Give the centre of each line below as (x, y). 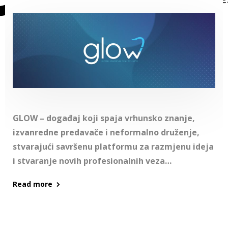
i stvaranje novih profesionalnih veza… (92, 161)
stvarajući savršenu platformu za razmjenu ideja (113, 147)
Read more (33, 184)
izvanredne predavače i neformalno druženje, (106, 133)
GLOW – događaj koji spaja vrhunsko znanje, (104, 118)
